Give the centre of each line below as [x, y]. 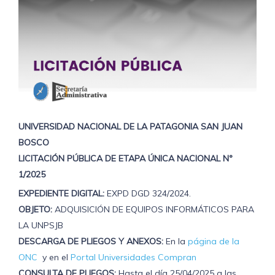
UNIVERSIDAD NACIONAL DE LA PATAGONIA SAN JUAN [130, 126]
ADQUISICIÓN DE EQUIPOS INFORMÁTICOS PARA [153, 209]
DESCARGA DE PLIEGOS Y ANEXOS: [91, 241]
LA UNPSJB [41, 225]
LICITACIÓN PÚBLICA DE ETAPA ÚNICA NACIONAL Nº [126, 158]
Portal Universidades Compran [134, 257]
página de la [214, 241]
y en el [56, 257]
